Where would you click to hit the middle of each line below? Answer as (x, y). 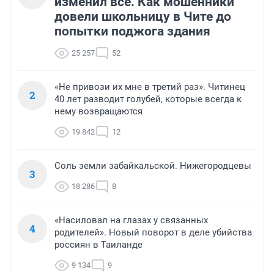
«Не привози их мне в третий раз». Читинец (150, 87)
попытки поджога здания (132, 31)
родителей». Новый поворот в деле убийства (153, 233)
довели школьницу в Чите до (143, 17)
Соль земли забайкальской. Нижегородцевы (153, 166)
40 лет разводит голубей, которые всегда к (148, 99)
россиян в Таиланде (98, 245)
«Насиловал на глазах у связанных (131, 220)
